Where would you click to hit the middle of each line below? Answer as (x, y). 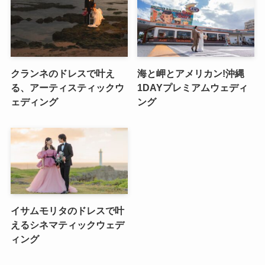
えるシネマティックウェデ (67, 224)
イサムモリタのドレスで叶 (67, 210)
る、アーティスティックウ (67, 87)
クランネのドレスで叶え (62, 73)
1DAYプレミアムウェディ (193, 87)
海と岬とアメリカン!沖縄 (191, 73)
